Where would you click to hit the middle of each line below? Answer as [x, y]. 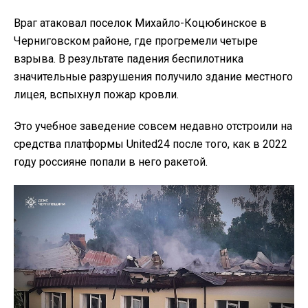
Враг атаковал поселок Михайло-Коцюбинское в [140, 23]
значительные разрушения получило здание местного [153, 76]
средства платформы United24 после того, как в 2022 [151, 144]
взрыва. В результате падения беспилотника [129, 58]
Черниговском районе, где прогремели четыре [136, 41]
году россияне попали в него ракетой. [111, 162]
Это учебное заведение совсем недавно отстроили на [153, 126]
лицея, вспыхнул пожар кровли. [96, 94]
